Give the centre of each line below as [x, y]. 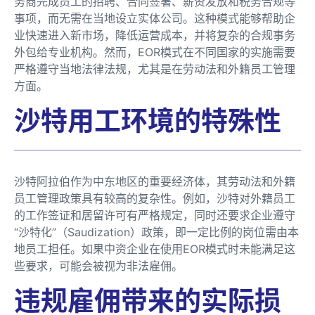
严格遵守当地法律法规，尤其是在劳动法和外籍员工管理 [155, 69]
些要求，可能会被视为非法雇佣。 [98, 266]
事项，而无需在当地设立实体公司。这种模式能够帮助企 [155, 19]
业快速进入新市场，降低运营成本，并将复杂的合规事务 [155, 36]
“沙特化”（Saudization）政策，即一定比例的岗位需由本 [156, 232]
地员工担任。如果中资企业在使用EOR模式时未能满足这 [155, 249]
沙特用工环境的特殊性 [148, 121]
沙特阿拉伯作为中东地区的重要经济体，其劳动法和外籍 [155, 182]
